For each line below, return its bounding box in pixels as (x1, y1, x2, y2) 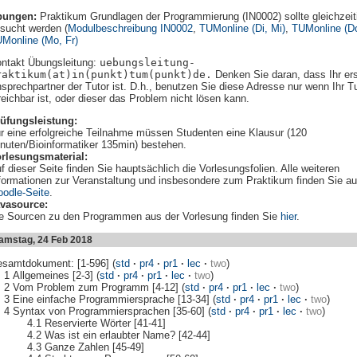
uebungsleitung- (100, 56, 195, 69)
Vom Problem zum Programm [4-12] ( (12, 280, 185, 293)
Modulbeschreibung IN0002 (68, 22, 193, 34)
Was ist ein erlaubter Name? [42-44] (44, 328, 210, 341)
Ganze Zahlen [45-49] (44, 340, 144, 353)
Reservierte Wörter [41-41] (44, 316, 166, 329)
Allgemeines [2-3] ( (12, 269, 100, 281)
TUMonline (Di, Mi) (199, 22, 285, 34)
